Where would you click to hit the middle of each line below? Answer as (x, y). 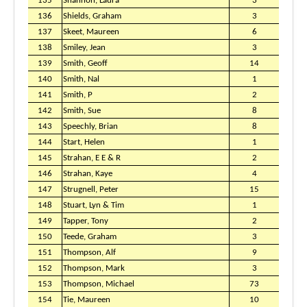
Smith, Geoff (85, 63)
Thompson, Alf (89, 253)
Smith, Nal (81, 79)
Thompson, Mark (94, 268)
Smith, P (78, 95)
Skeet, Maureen (91, 32)
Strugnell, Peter (91, 189)
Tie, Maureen (87, 300)
